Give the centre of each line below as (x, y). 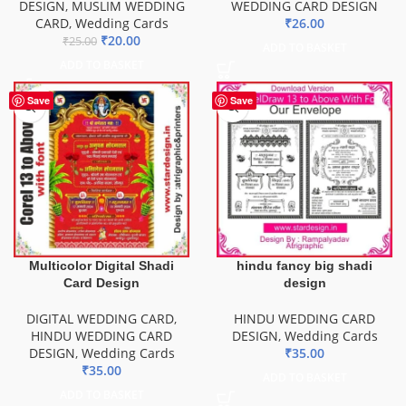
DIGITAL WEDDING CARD (100, 319)
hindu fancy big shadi (304, 266)
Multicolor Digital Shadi (101, 266)
